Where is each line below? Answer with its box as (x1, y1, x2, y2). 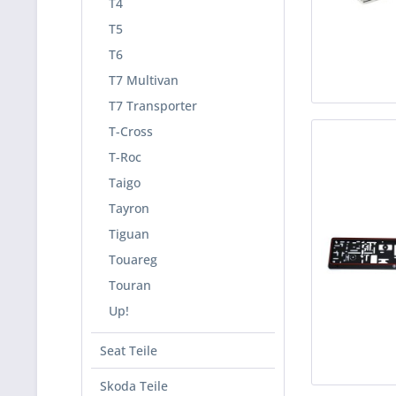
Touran (109, 277, 151, 293)
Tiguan (109, 225, 149, 242)
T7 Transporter (109, 97, 197, 114)
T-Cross (109, 123, 153, 140)
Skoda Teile (100, 377, 168, 394)
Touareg (109, 251, 157, 268)
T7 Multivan (109, 72, 179, 88)
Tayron (109, 200, 149, 217)
